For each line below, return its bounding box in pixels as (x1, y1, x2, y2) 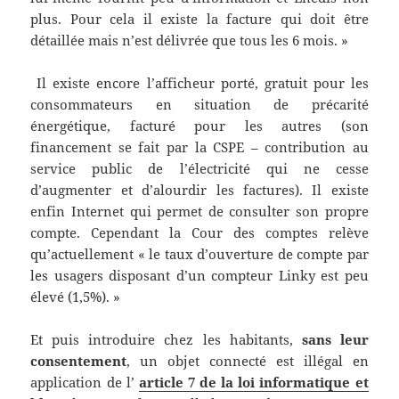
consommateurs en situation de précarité (30, 95, 369, 114)
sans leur (301, 330, 369, 349)
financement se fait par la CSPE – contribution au (30, 138, 369, 157)
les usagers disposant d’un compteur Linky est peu (30, 266, 369, 285)
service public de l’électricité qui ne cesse (30, 159, 369, 178)
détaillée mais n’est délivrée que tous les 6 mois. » (30, 31, 349, 50)
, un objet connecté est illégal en (126, 352, 369, 370)
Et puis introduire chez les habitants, (30, 330, 302, 349)
